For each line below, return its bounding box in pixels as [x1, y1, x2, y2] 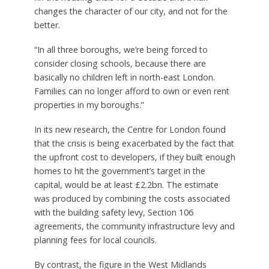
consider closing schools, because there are [34, 57, 206, 69]
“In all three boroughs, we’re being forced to [34, 43, 208, 55]
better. [34, 19, 60, 31]
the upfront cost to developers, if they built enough [34, 151, 235, 163]
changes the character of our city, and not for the [34, 5, 228, 17]
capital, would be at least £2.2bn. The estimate [34, 178, 219, 190]
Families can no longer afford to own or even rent [34, 85, 229, 97]
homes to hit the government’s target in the [34, 165, 205, 177]
